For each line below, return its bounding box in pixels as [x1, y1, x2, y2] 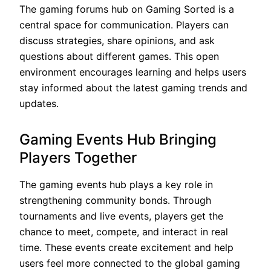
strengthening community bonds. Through [19, 194, 211, 206]
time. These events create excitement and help [19, 241, 233, 253]
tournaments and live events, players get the [19, 209, 223, 222]
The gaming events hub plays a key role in [19, 178, 213, 191]
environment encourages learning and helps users [19, 65, 246, 78]
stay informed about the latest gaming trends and [19, 81, 247, 94]
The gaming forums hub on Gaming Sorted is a [19, 2, 234, 15]
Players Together [19, 148, 137, 166]
